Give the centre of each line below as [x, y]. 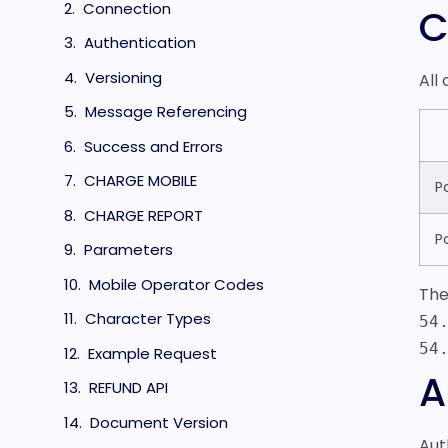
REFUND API [128, 387]
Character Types [148, 318]
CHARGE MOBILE [140, 180]
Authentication [140, 42]
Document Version [159, 422]
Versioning [123, 77]
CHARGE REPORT [143, 215]
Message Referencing [166, 111]
